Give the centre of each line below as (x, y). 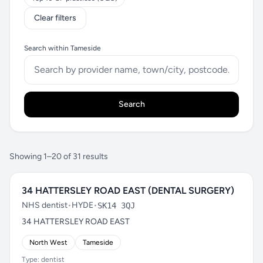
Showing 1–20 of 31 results (59, 156)
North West (48, 242)
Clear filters (55, 18)
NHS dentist (45, 205)
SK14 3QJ (116, 205)
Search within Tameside (63, 48)
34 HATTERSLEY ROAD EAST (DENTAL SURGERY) (128, 190)
